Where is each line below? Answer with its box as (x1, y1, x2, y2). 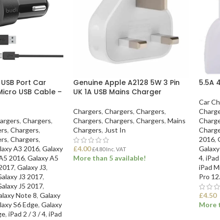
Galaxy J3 (17, 163, 46, 171)
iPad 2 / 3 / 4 (8, 209, 46, 218)
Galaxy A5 (27, 153, 58, 162)
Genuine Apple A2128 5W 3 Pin (73, 77, 180, 87)
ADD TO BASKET (79, 178, 131, 187)
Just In (104, 125, 126, 134)
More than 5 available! (73, 153, 146, 162)
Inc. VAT (105, 145, 126, 152)
